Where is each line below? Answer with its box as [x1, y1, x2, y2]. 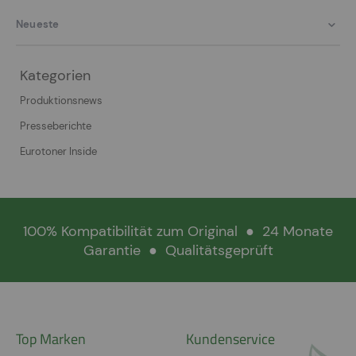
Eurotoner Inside [20, 145, 97, 159]
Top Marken [16, 327, 86, 350]
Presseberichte [20, 119, 91, 133]
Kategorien [20, 66, 91, 86]
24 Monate [258, 222, 333, 242]
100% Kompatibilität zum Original [23, 222, 242, 242]
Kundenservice [186, 327, 275, 350]
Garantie [83, 241, 145, 261]
